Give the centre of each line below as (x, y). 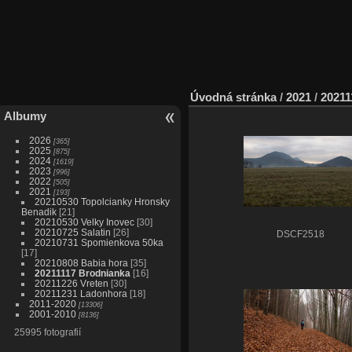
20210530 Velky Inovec (84, 222)
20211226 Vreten (71, 284)
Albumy (25, 116)
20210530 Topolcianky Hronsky (102, 202)
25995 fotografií (47, 332)
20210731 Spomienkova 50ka (99, 243)
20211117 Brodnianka (82, 273)
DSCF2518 (300, 235)
